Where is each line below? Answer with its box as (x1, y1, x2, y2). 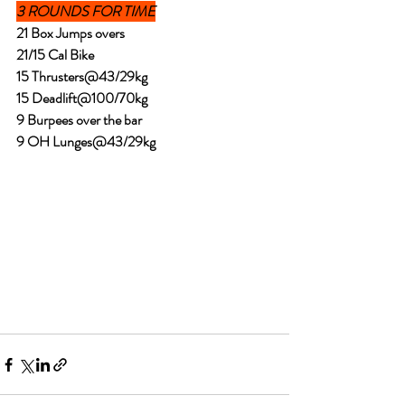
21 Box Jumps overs (16, 23, 125, 43)
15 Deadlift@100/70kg (16, 88, 147, 108)
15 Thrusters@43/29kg (16, 66, 147, 87)
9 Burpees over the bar (16, 109, 142, 130)
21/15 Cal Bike (16, 44, 97, 65)
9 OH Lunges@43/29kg (16, 131, 155, 152)
